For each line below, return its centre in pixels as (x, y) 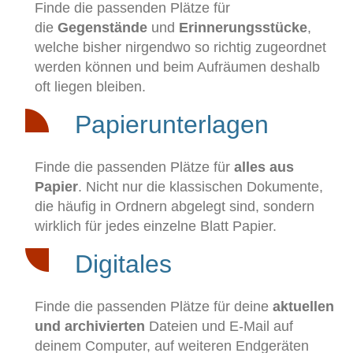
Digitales (123, 264)
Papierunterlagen (172, 124)
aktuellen (303, 307)
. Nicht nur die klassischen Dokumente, (201, 187)
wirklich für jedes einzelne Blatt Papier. (156, 226)
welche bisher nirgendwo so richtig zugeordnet (180, 47)
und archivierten (90, 326)
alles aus (264, 167)
